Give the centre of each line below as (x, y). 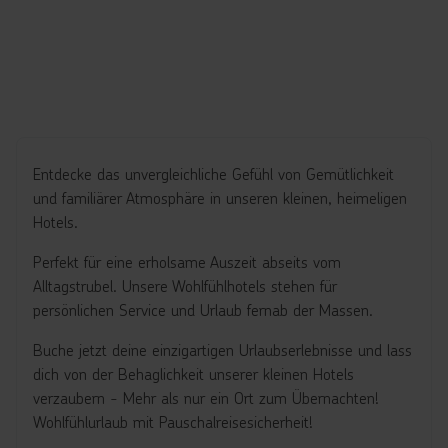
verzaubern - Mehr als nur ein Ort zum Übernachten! (206, 397)
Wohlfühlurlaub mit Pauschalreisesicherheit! (173, 421)
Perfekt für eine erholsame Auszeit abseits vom (187, 261)
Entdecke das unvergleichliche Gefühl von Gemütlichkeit (213, 173)
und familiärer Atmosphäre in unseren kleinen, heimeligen (220, 197)
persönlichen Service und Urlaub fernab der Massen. (205, 309)
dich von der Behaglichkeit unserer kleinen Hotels (193, 373)
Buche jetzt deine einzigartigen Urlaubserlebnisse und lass (222, 349)
